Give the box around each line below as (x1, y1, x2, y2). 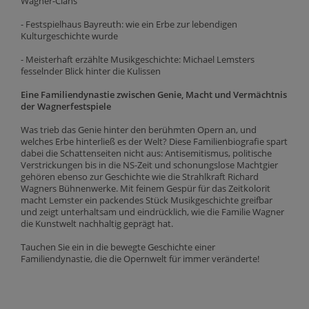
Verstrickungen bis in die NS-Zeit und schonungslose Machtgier (21, 158, 278, 171)
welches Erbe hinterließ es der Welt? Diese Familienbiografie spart (21, 134, 288, 148)
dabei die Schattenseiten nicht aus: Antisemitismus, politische (21, 146, 272, 159)
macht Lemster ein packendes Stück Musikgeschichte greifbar (21, 193, 272, 206)
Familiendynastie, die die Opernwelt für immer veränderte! (21, 252, 259, 265)
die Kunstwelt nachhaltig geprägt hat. (21, 217, 173, 230)
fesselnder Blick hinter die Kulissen (21, 64, 161, 77)
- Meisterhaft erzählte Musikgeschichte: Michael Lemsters (21, 52, 255, 66)
